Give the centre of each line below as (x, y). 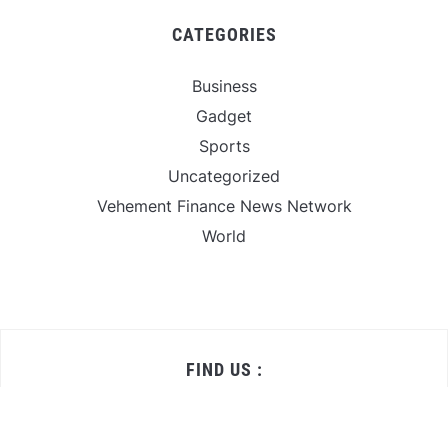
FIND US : (224, 369)
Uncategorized (224, 175)
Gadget (224, 115)
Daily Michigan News (224, 420)
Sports (224, 145)
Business (224, 85)
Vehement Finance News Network (224, 205)
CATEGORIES (224, 34)
